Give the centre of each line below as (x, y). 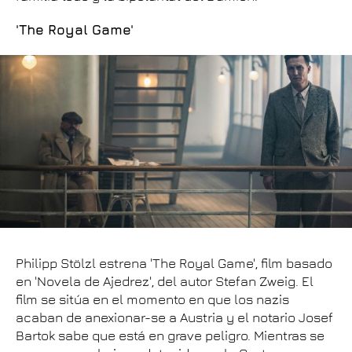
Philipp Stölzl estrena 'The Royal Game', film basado (174, 263)
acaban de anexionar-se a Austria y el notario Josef (174, 317)
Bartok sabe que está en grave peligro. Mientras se (170, 335)
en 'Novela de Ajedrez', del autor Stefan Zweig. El (165, 281)
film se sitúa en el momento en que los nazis (152, 299)
